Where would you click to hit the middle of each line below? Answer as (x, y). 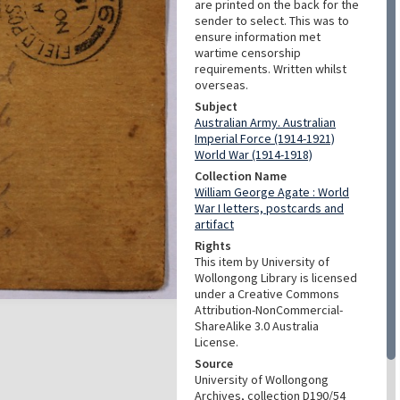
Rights (213, 246)
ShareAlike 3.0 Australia (257, 326)
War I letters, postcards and (269, 208)
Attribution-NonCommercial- (269, 310)
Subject (216, 106)
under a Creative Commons (267, 294)
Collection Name (241, 176)
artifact (214, 224)
